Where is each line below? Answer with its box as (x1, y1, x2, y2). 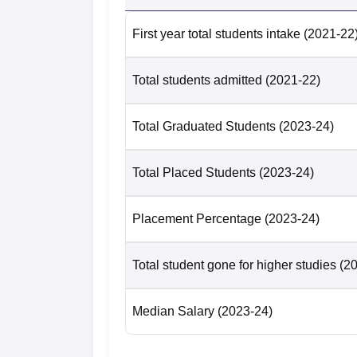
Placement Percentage (132, 211, 261, 226)
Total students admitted (132, 73, 262, 87)
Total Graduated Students (132, 119, 276, 133)
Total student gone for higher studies (132, 257, 336, 272)
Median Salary (132, 304, 214, 318)
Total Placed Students (132, 165, 256, 179)
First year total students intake (132, 26, 300, 41)
